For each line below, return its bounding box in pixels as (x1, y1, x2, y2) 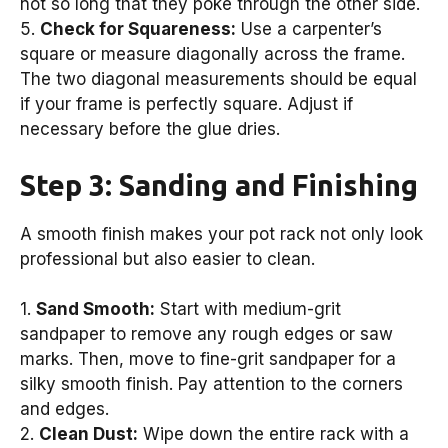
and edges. (20, 399, 109, 420)
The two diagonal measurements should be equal (20, 69, 417, 90)
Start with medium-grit (155, 299, 341, 320)
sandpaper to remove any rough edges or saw (20, 324, 393, 345)
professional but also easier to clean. (20, 248, 315, 269)
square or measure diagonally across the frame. (20, 44, 405, 65)
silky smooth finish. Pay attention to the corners (20, 374, 403, 395)
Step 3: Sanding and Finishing (20, 168, 418, 201)
